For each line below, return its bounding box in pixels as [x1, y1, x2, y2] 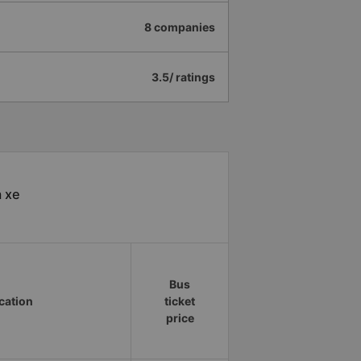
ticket [164, 294, 195, 309]
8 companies [144, 20, 215, 35]
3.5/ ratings [151, 70, 215, 85]
